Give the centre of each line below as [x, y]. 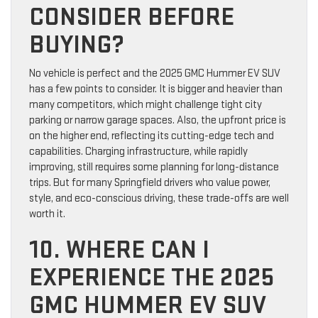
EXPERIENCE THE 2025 [152, 278]
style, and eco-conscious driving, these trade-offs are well [159, 199]
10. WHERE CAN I [119, 251]
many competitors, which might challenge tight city [146, 105]
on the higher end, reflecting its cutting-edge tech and [152, 136]
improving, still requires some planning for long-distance [154, 168]
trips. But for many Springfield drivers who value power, [150, 183]
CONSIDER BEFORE [132, 18]
